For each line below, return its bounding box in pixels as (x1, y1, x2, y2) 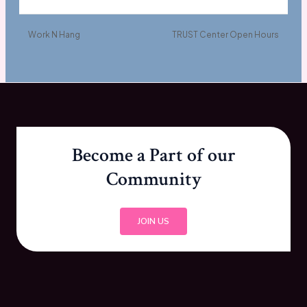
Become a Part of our (71, 142, 236, 168)
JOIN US (138, 214, 169, 228)
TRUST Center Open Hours (172, 29, 281, 40)
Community (106, 166, 201, 192)
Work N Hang (26, 29, 80, 40)
